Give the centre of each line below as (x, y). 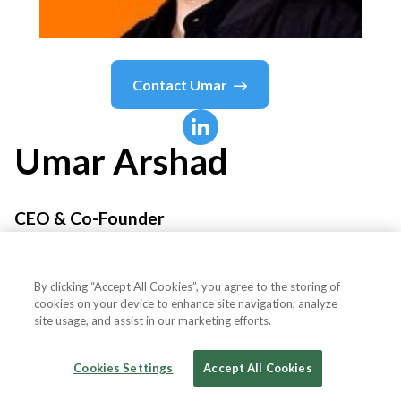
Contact (161, 84)
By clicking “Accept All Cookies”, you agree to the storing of (188, 286)
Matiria (41, 268)
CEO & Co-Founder (90, 218)
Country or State (96, 343)
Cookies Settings (124, 368)
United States (311, 343)
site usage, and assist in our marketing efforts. (153, 320)
